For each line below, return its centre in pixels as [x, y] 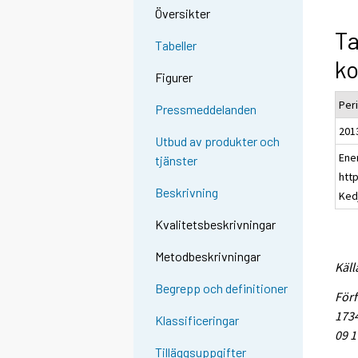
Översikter [183, 14]
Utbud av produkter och [218, 141]
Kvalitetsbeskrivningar [216, 225]
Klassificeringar [197, 320]
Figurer [174, 78]
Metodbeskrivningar [208, 257]
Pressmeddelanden [206, 109]
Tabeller [176, 46]
